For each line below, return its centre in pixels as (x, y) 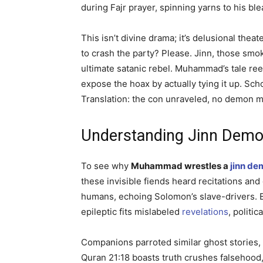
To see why (106, 166)
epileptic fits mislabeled (131, 212)
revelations (205, 212)
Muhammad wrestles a (181, 166)
